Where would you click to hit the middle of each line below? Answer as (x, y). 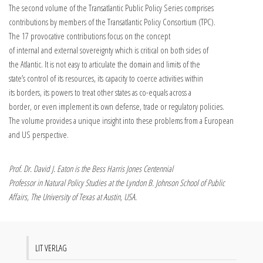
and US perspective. (39, 134)
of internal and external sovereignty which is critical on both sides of (109, 50)
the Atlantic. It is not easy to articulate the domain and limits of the (104, 64)
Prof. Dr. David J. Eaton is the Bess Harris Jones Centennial (91, 168)
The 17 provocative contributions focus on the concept (90, 36)
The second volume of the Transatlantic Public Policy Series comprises (111, 7)
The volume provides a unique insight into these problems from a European (121, 120)
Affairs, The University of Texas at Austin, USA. (73, 196)
